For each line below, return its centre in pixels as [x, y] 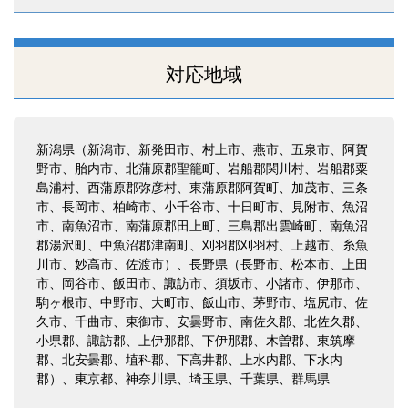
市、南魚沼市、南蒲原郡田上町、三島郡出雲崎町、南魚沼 [202, 226]
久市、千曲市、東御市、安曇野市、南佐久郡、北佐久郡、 [202, 322]
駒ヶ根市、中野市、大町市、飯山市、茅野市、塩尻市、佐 [202, 303]
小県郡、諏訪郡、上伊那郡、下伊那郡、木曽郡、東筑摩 [196, 341]
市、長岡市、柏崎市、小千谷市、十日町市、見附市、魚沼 [202, 207]
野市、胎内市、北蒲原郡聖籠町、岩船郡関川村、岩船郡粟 [202, 169]
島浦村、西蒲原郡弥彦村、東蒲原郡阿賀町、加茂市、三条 [202, 188]
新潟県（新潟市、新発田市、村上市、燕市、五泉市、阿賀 [202, 150]
